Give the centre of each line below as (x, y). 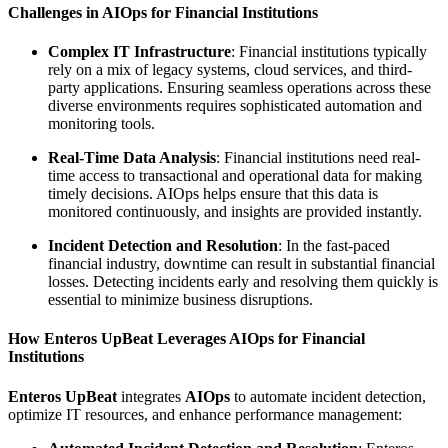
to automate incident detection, (328, 396)
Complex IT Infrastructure (139, 51)
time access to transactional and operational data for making (235, 175)
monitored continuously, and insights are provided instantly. (235, 211)
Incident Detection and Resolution (163, 245)
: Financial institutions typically (329, 51)
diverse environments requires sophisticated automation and (235, 105)
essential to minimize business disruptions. (180, 299)
